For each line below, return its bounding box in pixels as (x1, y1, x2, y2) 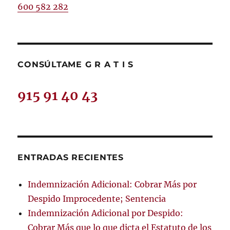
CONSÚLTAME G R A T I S (17, 59, 133, 69)
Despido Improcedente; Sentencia (28, 193, 166, 204)
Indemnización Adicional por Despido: (28, 207, 184, 218)
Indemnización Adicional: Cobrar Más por (28, 179, 197, 189)
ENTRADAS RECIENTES (17, 152, 124, 162)
